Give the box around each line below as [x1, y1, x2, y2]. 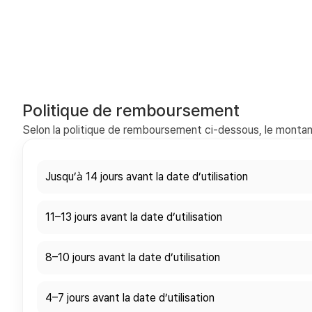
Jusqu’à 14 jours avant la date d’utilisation [45, 170, 248, 184]
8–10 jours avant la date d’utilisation [45, 251, 220, 265]
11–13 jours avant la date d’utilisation [45, 210, 222, 224]
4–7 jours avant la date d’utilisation [45, 291, 214, 305]
